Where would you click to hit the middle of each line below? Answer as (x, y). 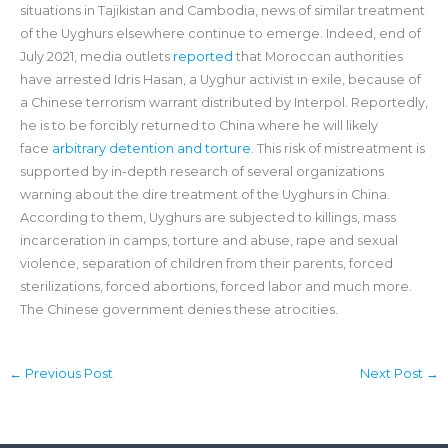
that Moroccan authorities (317, 57)
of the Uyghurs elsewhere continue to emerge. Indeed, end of (220, 34)
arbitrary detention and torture (151, 149)
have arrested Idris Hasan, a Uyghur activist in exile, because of (220, 80)
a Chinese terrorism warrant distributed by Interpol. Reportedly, (223, 103)
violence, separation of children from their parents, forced (206, 264)
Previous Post (67, 374)
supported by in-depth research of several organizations (201, 172)
